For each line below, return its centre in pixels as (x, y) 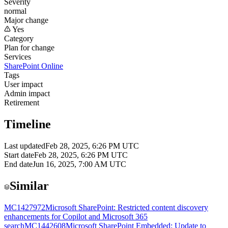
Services (18, 57)
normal (15, 11)
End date (18, 164)
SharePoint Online (34, 66)
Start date (19, 155)
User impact (23, 84)
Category (19, 39)
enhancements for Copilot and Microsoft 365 (76, 216)
